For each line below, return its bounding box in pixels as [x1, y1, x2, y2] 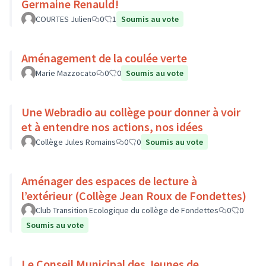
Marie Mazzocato [36, 68, 96, 78]
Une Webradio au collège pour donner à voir [21, 104, 240, 119]
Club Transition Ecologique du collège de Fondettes [36, 205, 218, 216]
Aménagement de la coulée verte [21, 50, 187, 65]
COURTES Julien [36, 14, 91, 24]
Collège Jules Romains [36, 137, 116, 147]
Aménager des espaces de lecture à [21, 173, 197, 188]
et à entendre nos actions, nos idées [21, 119, 203, 134]
